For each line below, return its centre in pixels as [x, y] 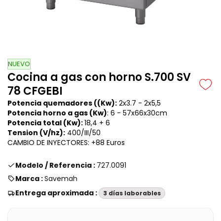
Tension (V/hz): [36, 132]
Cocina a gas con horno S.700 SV [99, 77]
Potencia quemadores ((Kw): [62, 103]
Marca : [30, 178]
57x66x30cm [145, 113]
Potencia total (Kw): [46, 123]
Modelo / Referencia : [56, 165]
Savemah [61, 178]
